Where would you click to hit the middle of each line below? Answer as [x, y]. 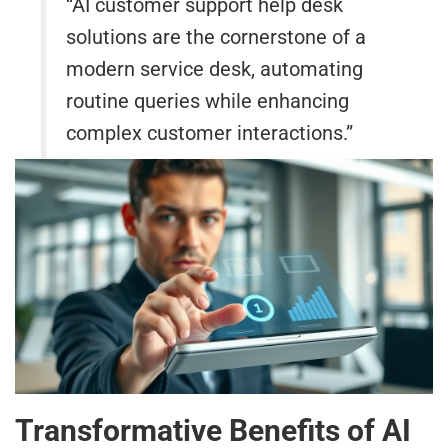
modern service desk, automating [215, 69]
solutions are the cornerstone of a [216, 37]
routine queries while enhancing [208, 101]
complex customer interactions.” [210, 133]
